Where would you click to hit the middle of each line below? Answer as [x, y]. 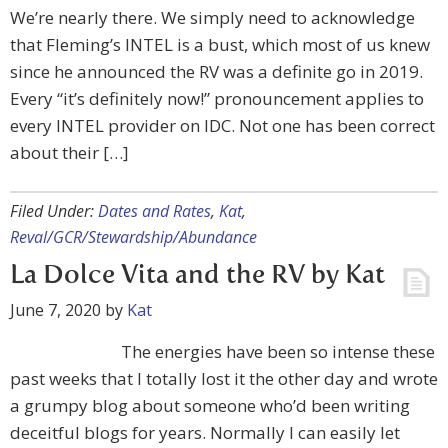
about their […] [69, 152]
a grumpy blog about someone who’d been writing [210, 405]
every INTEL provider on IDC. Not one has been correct [222, 125]
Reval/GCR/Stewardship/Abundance [133, 237]
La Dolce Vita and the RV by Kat [197, 276]
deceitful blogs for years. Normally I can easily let [205, 432]
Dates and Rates [154, 211]
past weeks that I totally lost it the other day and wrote [224, 378]
